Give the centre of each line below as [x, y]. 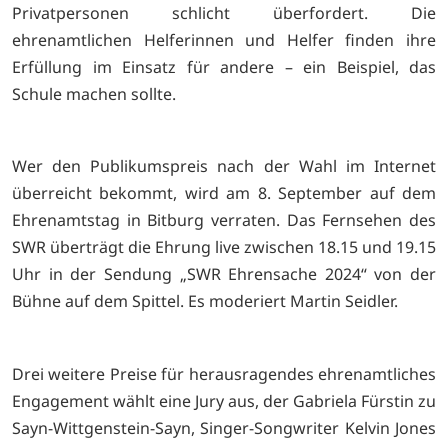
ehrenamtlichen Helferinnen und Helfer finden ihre [224, 39]
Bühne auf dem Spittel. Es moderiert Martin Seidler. [205, 301]
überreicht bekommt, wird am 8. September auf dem [224, 193]
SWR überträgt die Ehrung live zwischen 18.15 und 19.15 [224, 247]
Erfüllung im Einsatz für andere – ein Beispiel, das [224, 66]
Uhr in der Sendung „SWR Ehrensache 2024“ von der [224, 274]
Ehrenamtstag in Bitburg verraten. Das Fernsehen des [224, 220]
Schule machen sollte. [94, 93]
